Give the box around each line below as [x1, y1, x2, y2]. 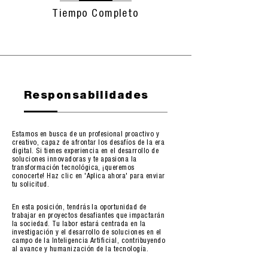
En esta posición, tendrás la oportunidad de [12, 204, 147, 211]
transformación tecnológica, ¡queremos [12, 165, 135, 172]
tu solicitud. [12, 181, 50, 188]
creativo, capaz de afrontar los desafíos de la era [12, 139, 165, 147]
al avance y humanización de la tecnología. [12, 246, 149, 253]
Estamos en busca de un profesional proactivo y [12, 131, 160, 138]
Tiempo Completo [52, 9, 139, 20]
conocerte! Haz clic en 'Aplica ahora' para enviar [12, 173, 165, 180]
